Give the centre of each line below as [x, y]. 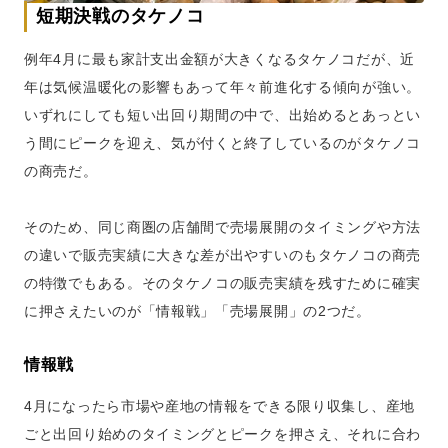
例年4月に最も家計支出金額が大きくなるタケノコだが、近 [219, 59]
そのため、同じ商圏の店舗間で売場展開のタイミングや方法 [222, 227]
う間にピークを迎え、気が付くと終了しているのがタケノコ [222, 143]
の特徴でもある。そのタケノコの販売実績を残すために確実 [222, 283]
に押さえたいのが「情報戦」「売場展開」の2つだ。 [197, 311]
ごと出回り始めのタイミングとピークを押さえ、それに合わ [222, 434]
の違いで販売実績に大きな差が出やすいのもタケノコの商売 [222, 255]
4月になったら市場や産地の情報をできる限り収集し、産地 [219, 406]
